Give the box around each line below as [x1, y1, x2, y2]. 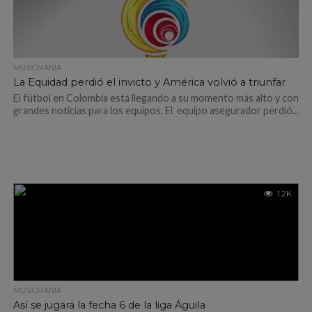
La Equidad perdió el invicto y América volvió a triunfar [13, 76, 286, 88]
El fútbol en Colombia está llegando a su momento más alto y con [13, 92, 299, 104]
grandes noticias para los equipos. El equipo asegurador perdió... [13, 104, 299, 116]
